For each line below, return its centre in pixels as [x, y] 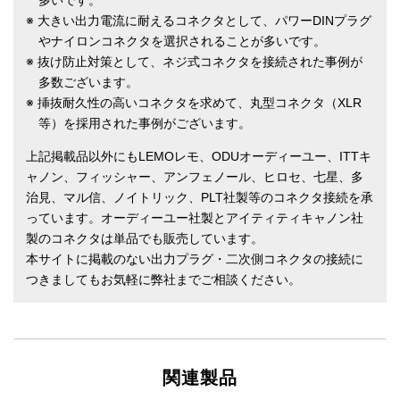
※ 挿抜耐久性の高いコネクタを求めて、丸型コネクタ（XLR [194, 103]
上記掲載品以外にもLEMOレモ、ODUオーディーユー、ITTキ [199, 157]
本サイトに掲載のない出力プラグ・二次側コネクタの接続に [195, 259]
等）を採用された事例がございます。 [145, 124]
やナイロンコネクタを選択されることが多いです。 [182, 42]
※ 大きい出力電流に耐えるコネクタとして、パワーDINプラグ [199, 21]
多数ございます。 [88, 83]
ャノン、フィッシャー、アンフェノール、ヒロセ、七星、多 [195, 177]
